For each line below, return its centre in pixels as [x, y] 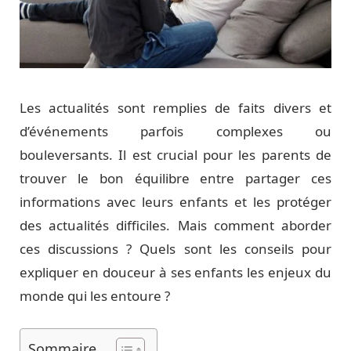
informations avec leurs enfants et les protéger [175, 201]
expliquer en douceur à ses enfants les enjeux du [175, 272]
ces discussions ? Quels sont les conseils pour [175, 248]
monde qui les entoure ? [95, 295]
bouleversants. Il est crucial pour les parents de [175, 154]
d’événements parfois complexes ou [175, 131]
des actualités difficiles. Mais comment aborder [175, 225]
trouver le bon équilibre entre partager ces [175, 178]
